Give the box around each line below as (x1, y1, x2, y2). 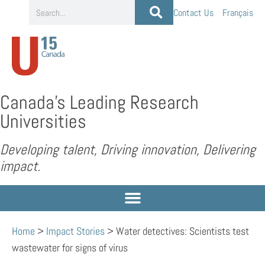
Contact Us (173, 6, 214, 19)
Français (222, 6, 253, 19)
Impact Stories (46, 224, 105, 238)
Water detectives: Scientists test (116, 224, 249, 238)
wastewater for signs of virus (12, 240, 128, 254)
